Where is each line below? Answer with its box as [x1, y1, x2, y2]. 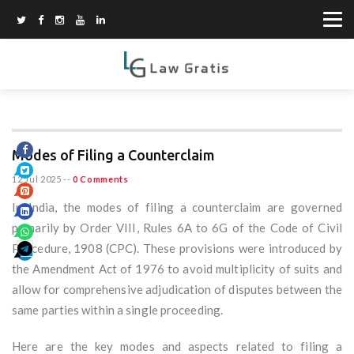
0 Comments [72, 174, 129, 185]
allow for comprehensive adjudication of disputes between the [12, 282, 342, 297]
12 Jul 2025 [12, 174, 62, 185]
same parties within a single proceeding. [12, 303, 224, 318]
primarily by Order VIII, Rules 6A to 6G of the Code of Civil [12, 220, 342, 235]
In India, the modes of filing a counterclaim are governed [12, 200, 342, 215]
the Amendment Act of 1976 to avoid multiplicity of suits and [12, 262, 342, 277]
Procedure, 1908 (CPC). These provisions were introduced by [12, 241, 342, 256]
